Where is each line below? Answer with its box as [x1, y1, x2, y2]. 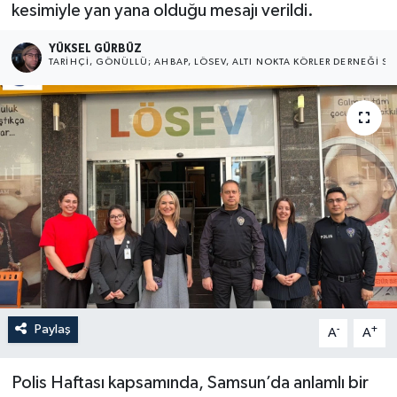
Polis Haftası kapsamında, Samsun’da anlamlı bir [11, 373, 369, 392]
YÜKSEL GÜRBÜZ [49, 43, 143, 55]
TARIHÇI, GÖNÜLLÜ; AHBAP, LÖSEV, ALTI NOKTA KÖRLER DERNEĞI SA [49, 57, 395, 66]
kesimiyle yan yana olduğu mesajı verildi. [11, 2, 314, 20]
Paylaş [34, 322, 71, 336]
